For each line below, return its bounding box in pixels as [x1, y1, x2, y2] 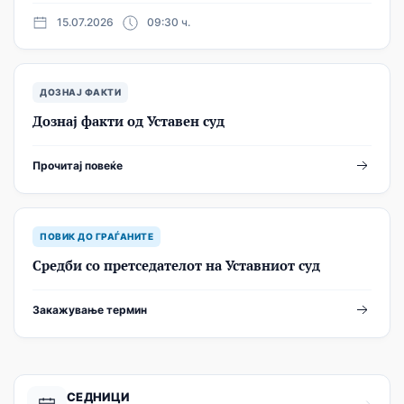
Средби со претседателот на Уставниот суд [32, 256, 320, 274]
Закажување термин [32, 303, 147, 317]
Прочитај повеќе [32, 159, 123, 172]
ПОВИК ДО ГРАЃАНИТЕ [40, 231, 153, 242]
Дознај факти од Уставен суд [32, 112, 225, 130]
